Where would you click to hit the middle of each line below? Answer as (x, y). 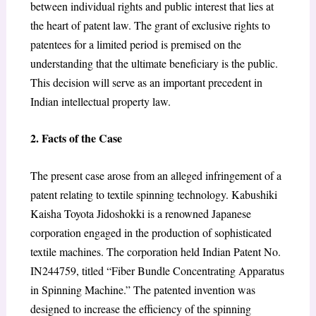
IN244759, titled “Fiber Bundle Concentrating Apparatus (157, 270)
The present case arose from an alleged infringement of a (156, 175)
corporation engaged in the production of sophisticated (151, 232)
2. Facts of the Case (76, 138)
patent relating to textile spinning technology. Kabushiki (153, 194)
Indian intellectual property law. (100, 101)
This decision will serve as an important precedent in (146, 82)
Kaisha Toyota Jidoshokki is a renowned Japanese (140, 213)
